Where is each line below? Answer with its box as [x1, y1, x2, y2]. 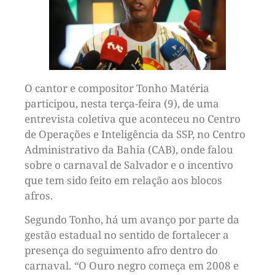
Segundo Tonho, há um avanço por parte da [25, 212, 239, 227]
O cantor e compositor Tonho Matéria [25, 80, 209, 95]
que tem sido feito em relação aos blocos [25, 172, 222, 187]
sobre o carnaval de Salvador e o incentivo [25, 157, 233, 172]
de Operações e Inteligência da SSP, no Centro [25, 126, 246, 141]
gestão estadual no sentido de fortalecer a [25, 228, 229, 242]
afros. [25, 188, 53, 203]
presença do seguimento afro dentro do [25, 243, 218, 258]
